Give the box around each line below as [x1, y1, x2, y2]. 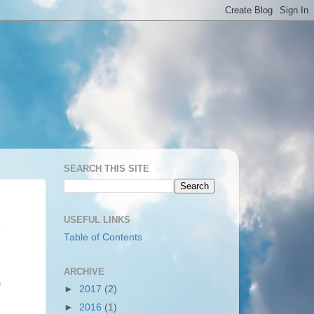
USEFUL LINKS [64, 214, 130, 225]
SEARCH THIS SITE [64, 163, 149, 175]
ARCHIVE [64, 266, 104, 277]
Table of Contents [64, 231, 142, 243]
